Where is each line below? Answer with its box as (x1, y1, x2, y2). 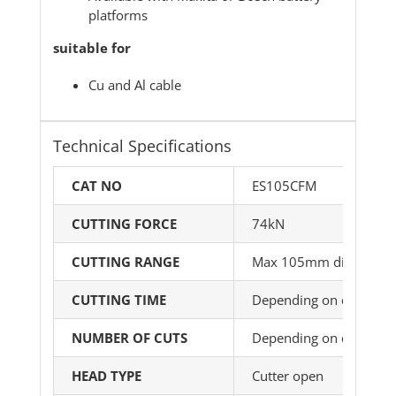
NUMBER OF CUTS (72, 329, 188, 347)
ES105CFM (252, 177, 317, 195)
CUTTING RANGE (72, 253, 180, 271)
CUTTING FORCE (72, 215, 178, 233)
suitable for (53, 38, 132, 57)
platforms (88, 5, 148, 24)
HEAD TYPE (72, 367, 142, 385)
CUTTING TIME (72, 291, 167, 309)
